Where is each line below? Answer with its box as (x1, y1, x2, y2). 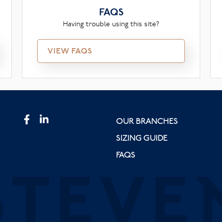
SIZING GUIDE (116, 132, 167, 143)
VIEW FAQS (48, 45, 92, 56)
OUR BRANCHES (116, 115, 178, 126)
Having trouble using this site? (63, 19, 159, 29)
